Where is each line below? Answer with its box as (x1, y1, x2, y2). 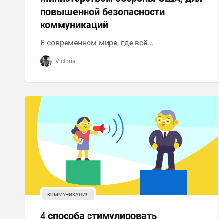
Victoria (54, 58, 76, 65)
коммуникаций (40, 19, 108, 31)
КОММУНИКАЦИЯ (47, 192, 88, 197)
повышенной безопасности (40, 6, 165, 18)
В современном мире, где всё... (40, 38, 153, 47)
